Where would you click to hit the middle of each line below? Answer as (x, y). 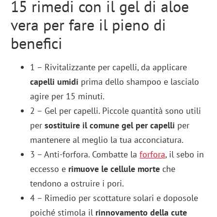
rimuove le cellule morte (114, 169)
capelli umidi (54, 82)
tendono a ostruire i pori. (77, 184)
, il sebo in (185, 155)
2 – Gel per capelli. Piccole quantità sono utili (116, 111)
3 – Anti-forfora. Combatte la (85, 155)
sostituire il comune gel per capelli (110, 125)
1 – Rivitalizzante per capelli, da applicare (109, 67)
